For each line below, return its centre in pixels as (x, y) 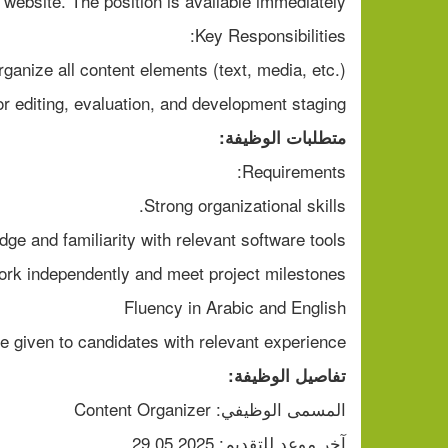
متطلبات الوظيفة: (282, 136)
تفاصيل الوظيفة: (287, 374)
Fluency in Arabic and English (235, 306)
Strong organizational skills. (245, 204)
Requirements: (294, 170)
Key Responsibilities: (270, 34)
